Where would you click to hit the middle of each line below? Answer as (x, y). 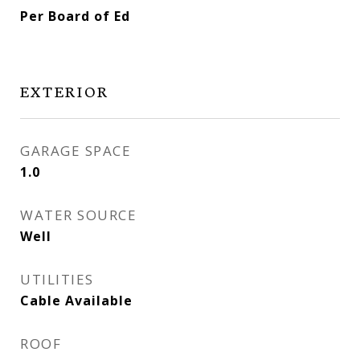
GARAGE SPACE (76, 151)
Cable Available (76, 301)
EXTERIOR (65, 90)
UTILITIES (57, 279)
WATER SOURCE (78, 215)
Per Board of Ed (75, 16)
